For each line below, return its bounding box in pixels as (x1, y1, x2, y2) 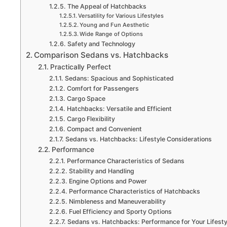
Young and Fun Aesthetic (79, 21, 149, 28)
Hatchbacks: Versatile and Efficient (66, 104, 172, 112)
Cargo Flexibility (66, 115, 115, 123)
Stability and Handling (68, 167, 134, 175)
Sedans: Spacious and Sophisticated (64, 74, 174, 82)
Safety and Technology (67, 40, 135, 48)
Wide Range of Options (79, 30, 143, 37)
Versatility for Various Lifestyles (78, 12, 164, 19)
